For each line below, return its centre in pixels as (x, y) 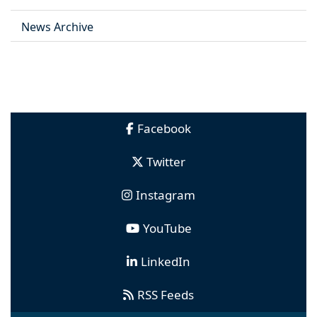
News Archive (57, 27)
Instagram (166, 195)
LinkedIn (166, 261)
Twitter (166, 161)
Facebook (164, 128)
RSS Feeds (166, 294)
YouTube (167, 228)
